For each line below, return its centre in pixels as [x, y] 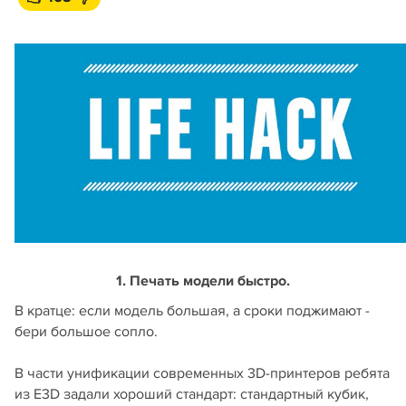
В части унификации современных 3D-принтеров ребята [202, 374]
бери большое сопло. [86, 332]
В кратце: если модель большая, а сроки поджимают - [192, 311]
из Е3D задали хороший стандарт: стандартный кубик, [192, 395]
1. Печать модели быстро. [203, 281]
